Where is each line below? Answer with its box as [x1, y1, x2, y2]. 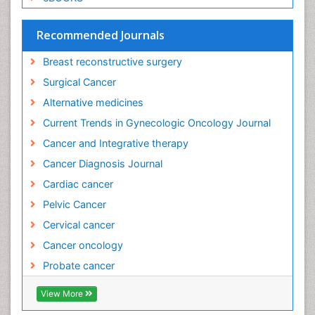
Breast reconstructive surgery [42, 56, 182, 68]
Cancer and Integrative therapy [42, 137, 188, 150]
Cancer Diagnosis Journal [42, 157, 162, 170]
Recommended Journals [37, 27, 165, 44]
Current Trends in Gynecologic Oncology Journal [42, 117, 271, 129]
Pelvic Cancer [42, 198, 106, 211]
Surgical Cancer [42, 76, 116, 89]
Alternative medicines [42, 96, 143, 109]
